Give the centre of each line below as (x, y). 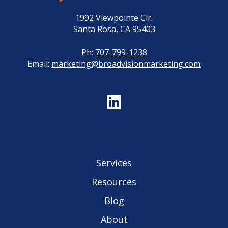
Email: (39, 64)
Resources (114, 181)
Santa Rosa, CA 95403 (114, 29)
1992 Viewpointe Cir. (114, 18)
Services (114, 163)
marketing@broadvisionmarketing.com (126, 64)
